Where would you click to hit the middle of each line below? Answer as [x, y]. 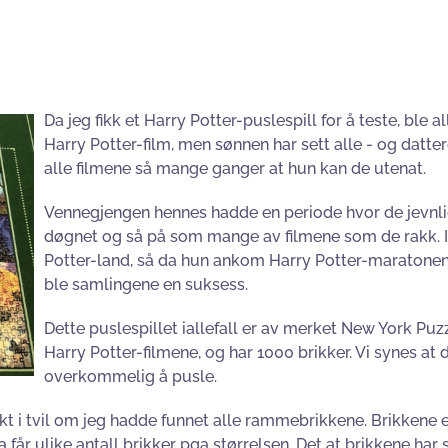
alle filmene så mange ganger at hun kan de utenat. [235, 168]
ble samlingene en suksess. [146, 284]
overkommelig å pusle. [130, 376]
